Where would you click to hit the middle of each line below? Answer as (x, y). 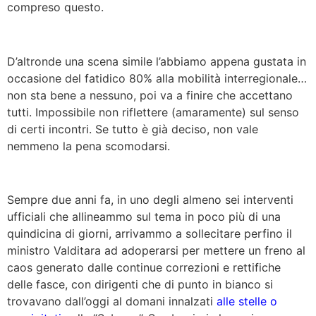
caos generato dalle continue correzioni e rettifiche (144, 268)
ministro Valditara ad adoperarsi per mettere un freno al (156, 251)
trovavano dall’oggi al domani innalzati (112, 302)
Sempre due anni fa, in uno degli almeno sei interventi (150, 200)
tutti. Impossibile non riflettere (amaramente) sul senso (153, 112)
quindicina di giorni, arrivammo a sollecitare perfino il (150, 234)
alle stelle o (247, 302)
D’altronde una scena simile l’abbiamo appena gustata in (157, 61)
